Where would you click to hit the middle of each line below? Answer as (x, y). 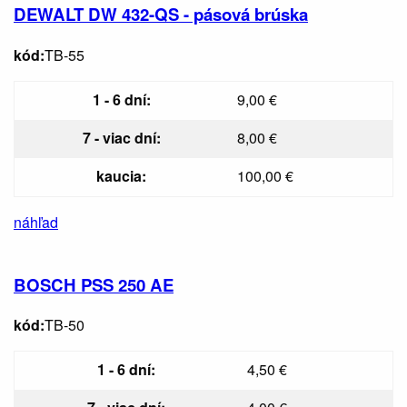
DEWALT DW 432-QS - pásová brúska (161, 15)
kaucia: (121, 175)
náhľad (36, 222)
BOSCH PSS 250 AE (94, 284)
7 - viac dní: (121, 137)
